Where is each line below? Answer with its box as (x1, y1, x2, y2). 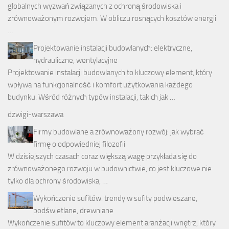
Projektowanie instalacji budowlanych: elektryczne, (33, 43, 192, 53)
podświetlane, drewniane (33, 206, 113, 216)
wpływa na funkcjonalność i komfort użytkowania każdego (8, 80, 193, 90)
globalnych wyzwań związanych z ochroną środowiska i (8, 2, 181, 11)
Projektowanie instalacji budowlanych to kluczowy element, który (8, 68, 212, 78)
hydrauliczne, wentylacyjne (33, 56, 118, 65)
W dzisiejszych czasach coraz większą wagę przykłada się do (8, 152, 197, 162)
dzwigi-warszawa (8, 110, 63, 120)
